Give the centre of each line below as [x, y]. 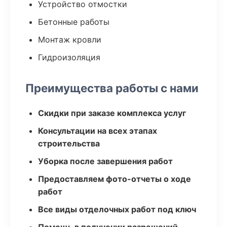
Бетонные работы [74, 22]
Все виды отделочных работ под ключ [117, 209]
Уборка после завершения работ [105, 161]
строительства [69, 143]
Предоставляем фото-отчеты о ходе [115, 179]
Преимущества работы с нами [112, 88]
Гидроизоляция [69, 57]
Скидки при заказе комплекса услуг [112, 113]
